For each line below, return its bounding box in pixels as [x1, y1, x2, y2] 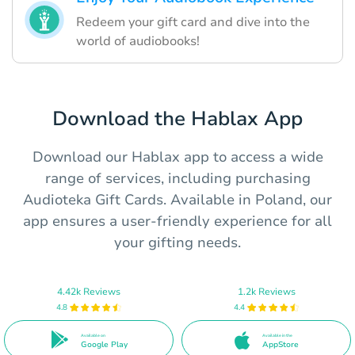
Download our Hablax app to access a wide [32, 147, 323, 167]
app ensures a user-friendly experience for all [23, 212, 332, 231]
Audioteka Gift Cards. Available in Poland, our [23, 190, 332, 210]
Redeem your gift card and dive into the [76, 13, 310, 32]
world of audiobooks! [76, 32, 200, 51]
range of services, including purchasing [44, 169, 311, 189]
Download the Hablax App [52, 105, 303, 133]
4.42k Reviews [57, 284, 120, 298]
